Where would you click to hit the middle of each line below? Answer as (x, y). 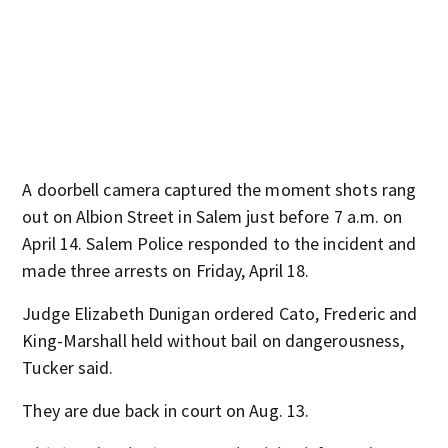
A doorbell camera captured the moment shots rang (219, 189)
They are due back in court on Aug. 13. (166, 410)
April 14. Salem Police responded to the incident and (219, 243)
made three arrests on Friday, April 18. (166, 270)
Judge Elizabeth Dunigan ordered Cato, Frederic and (220, 313)
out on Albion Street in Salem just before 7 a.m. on (212, 216)
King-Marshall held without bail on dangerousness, (213, 340)
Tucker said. (68, 367)
